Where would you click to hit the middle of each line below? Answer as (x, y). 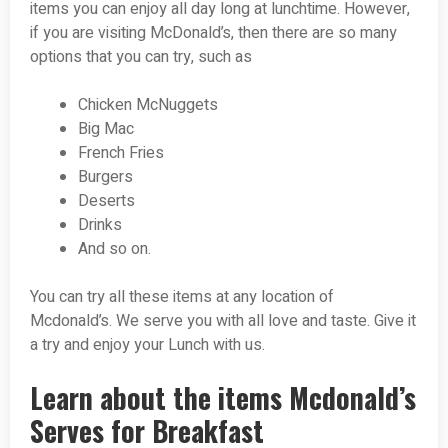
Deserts (106, 201)
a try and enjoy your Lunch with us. (147, 345)
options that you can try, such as (141, 57)
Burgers (105, 177)
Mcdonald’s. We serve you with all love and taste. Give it (223, 321)
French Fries (121, 153)
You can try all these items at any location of (182, 297)
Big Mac (106, 129)
